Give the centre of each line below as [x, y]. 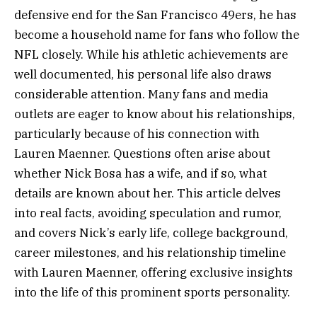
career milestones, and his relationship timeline [150, 253]
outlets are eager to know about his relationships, [155, 114]
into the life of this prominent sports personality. [152, 293]
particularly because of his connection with [137, 134]
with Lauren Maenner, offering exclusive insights [154, 273]
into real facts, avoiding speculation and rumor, [148, 213]
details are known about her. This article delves [148, 194]
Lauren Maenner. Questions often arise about [142, 154]
